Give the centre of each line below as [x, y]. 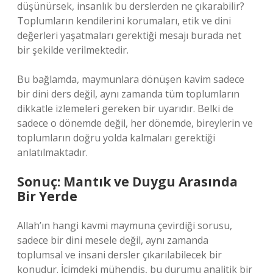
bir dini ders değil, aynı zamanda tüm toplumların [128, 94]
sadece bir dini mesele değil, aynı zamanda [113, 240]
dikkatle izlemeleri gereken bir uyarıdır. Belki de [125, 108]
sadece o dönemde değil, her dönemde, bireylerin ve [135, 123]
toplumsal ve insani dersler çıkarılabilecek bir [119, 255]
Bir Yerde [47, 196]
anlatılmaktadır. [52, 152]
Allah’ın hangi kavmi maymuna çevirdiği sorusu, [125, 225]
